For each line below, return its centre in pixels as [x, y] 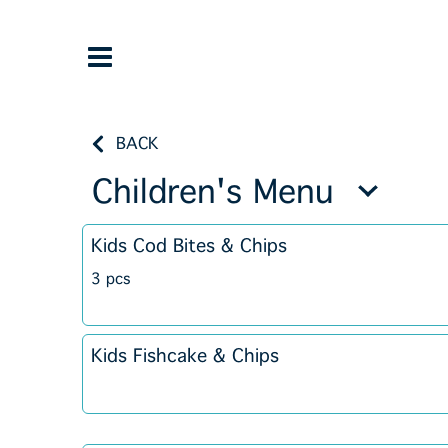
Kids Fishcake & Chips [185, 356]
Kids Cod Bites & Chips [189, 246]
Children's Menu [213, 192]
